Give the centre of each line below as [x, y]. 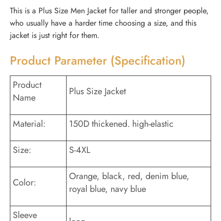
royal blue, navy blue [108, 189]
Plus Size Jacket [97, 92]
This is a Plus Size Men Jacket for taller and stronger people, [109, 11]
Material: [29, 124]
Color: [24, 183]
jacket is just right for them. [55, 36]
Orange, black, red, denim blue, [129, 176]
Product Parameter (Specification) [98, 61]
